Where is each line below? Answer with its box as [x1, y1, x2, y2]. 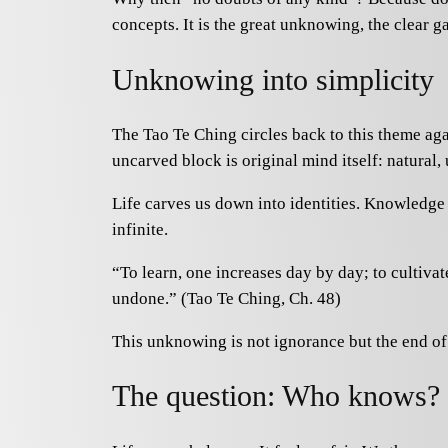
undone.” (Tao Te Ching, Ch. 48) [112, 288, 341, 308]
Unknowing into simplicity [112, 63, 434, 96]
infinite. [112, 219, 168, 239]
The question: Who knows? [112, 380, 440, 413]
